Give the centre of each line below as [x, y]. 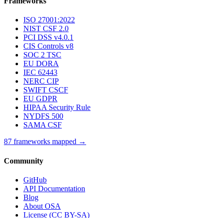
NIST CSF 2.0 [46, 29]
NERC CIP [41, 81]
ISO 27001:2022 [49, 20]
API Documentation [54, 188]
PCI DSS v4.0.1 [48, 37]
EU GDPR [40, 99]
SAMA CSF [43, 125]
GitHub [35, 180]
